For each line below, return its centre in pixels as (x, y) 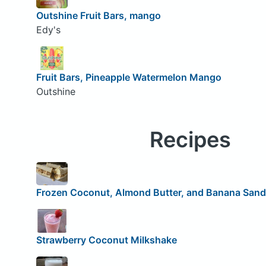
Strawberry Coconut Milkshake (106, 240)
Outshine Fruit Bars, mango (98, 15)
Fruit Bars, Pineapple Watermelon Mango (129, 77)
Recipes (190, 139)
